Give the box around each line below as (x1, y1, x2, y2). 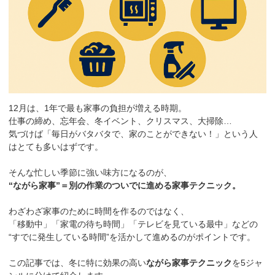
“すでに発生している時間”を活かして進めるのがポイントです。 (9, 232, 256, 242)
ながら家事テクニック (146, 258, 233, 268)
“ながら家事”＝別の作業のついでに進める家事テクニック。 (9, 180, 241, 191)
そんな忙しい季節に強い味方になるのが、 (9, 168, 172, 178)
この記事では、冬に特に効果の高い (9, 258, 147, 268)
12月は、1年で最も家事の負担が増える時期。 (9, 103, 187, 114)
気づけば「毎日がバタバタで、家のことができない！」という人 (9, 129, 258, 139)
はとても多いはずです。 (9, 142, 104, 152)
